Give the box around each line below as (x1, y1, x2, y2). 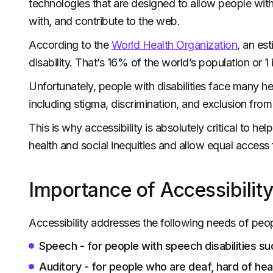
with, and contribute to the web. (29, 15, 180, 27)
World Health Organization (111, 38, 237, 51)
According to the (29, 38, 112, 51)
